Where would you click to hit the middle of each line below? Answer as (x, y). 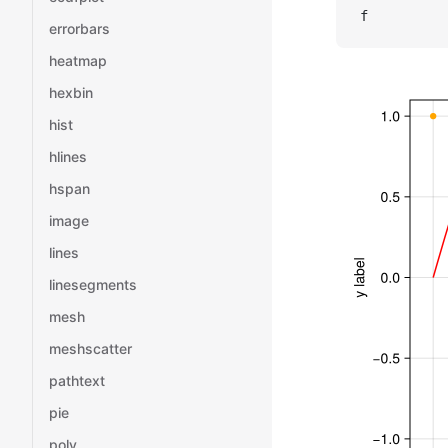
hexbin (71, 92)
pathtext (77, 380)
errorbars (79, 28)
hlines (68, 156)
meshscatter (90, 348)
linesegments (93, 284)
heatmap (78, 60)
